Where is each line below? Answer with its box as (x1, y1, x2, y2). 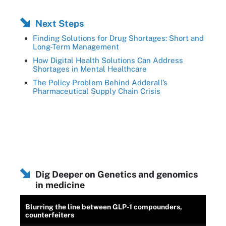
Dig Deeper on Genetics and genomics (35, 168, 198, 180)
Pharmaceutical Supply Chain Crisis (33, 86, 160, 95)
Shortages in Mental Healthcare (33, 64, 147, 73)
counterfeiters (25, 210, 74, 219)
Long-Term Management (33, 42, 119, 51)
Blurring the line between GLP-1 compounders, (25, 202, 182, 211)
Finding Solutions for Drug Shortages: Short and (33, 33, 204, 42)
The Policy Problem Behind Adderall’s (33, 78, 167, 87)
